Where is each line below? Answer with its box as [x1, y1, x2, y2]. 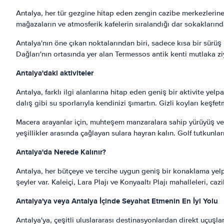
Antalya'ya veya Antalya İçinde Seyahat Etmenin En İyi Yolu [16, 195, 218, 206]
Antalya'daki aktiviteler [16, 67, 93, 78]
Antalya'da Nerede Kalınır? [16, 146, 106, 157]
